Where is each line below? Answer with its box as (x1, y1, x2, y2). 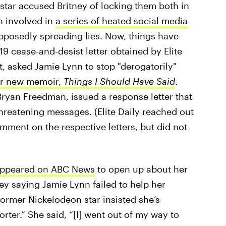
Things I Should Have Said (63, 76, 175, 87)
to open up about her (94, 163, 188, 175)
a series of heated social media (55, 15, 188, 26)
